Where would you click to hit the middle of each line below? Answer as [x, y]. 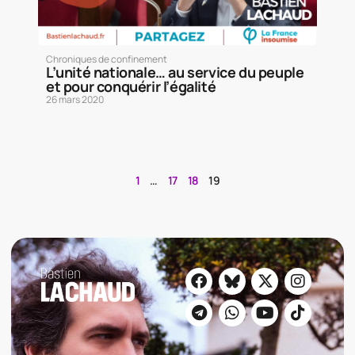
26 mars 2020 [75, 99]
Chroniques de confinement [107, 59]
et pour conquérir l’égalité [131, 86]
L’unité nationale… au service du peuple [175, 72]
